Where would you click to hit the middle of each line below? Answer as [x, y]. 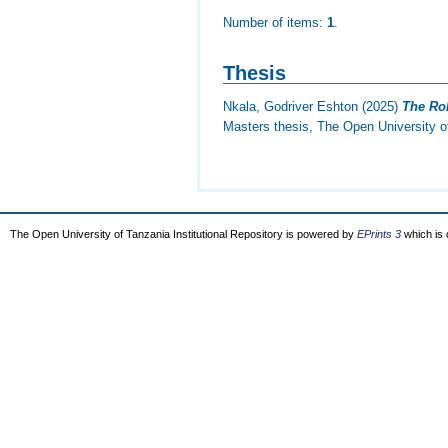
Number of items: [275, 22]
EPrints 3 [379, 234]
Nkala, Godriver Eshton [291, 107]
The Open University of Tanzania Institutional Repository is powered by [183, 234]
